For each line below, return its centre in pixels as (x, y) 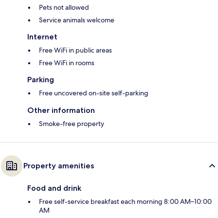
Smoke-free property (72, 124)
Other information (61, 110)
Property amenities (59, 166)
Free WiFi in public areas (75, 50)
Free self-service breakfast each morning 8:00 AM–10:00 (125, 202)
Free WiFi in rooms (67, 63)
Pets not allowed (64, 8)
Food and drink (54, 188)
